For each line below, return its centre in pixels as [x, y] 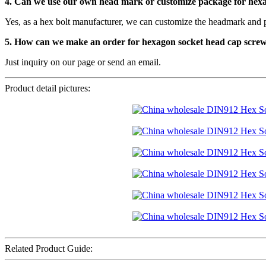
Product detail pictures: [47, 88]
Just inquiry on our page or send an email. [83, 62]
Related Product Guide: [49, 248]
